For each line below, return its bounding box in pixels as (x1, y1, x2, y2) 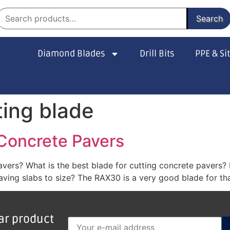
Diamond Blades (37, 48, 105, 59)
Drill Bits (140, 48, 175, 59)
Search (196, 13, 223, 24)
